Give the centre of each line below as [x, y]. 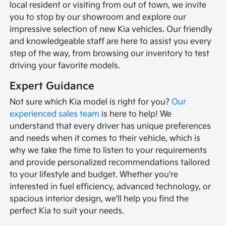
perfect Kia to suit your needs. [67, 211]
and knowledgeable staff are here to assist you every [111, 42]
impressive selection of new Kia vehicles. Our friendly [111, 30]
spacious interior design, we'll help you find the [99, 199]
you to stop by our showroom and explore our [98, 18]
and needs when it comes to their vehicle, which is [105, 139]
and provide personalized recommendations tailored [110, 163]
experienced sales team [55, 115]
